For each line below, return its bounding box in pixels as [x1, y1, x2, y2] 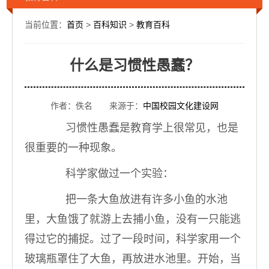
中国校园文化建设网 [143, 101, 219, 110]
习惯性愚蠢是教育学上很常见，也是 [44, 122, 238, 134]
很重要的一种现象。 [25, 142, 122, 154]
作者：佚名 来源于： [50, 101, 143, 110]
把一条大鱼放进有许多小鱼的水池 [44, 193, 228, 205]
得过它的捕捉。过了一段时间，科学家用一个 [25, 233, 241, 245]
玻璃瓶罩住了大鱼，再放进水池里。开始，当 [25, 253, 241, 265]
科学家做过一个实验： [44, 168, 174, 180]
